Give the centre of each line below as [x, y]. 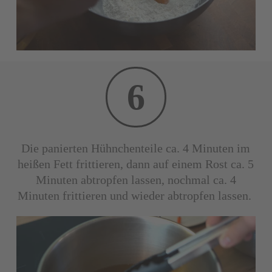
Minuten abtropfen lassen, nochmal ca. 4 [136, 179]
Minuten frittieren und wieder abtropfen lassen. [134, 195]
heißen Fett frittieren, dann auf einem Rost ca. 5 [136, 164]
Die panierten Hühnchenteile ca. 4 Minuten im [136, 148]
